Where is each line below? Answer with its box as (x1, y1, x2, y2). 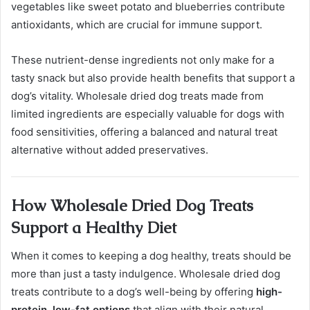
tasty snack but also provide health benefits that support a (11, 71, 295, 85)
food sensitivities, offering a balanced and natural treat (11, 125, 277, 139)
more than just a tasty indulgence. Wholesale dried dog (11, 266, 280, 280)
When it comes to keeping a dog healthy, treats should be (11, 248, 291, 262)
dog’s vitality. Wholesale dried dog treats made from (11, 89, 264, 103)
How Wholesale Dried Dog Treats (11, 195, 253, 217)
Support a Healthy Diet (11, 217, 176, 239)
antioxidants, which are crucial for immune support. (11, 18, 262, 32)
